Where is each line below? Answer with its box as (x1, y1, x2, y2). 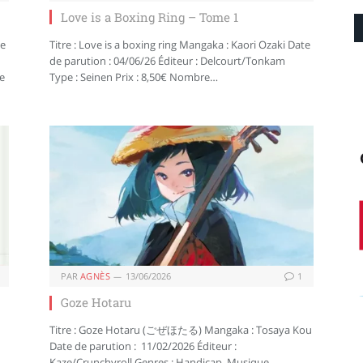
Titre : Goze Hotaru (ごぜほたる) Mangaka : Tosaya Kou (49, 322, 312, 338)
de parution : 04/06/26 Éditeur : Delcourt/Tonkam (49, 53, 285, 68)
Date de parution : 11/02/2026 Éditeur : (49, 339, 237, 354)
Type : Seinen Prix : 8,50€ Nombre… (49, 69, 218, 84)
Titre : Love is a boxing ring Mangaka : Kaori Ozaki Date (49, 36, 310, 52)
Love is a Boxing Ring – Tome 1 (61, 8, 238, 25)
